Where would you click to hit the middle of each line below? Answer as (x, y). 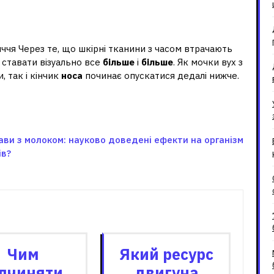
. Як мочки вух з (208, 62)
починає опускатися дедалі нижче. (161, 75)
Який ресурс (166, 254)
